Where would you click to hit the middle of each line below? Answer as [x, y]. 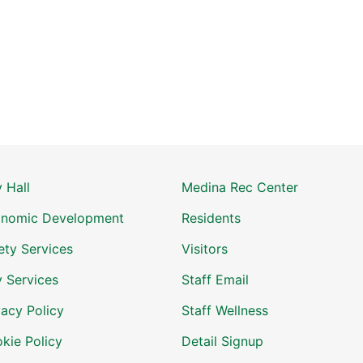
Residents [211, 218]
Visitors [205, 249]
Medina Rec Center [240, 187]
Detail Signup [222, 341]
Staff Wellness [225, 310]
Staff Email [215, 280]
